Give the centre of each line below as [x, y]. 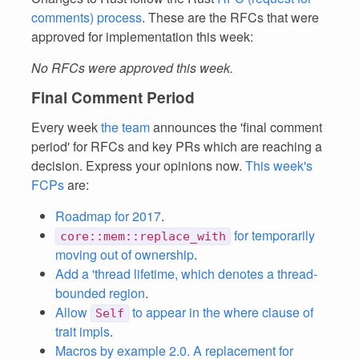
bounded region [100, 293]
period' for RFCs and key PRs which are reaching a [177, 146]
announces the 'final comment [236, 127]
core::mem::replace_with [143, 236]
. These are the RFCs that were [230, 17]
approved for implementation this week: [142, 36]
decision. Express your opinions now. [138, 165]
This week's [279, 165]
